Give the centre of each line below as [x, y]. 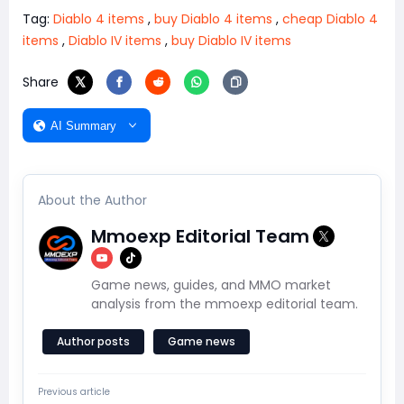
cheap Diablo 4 [330, 19]
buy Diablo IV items [231, 41]
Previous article [74, 392]
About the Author [92, 201]
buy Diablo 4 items [213, 19]
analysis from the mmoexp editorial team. [225, 304]
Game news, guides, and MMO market [211, 285]
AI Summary [83, 125]
